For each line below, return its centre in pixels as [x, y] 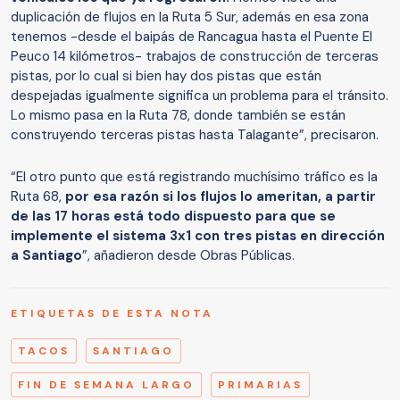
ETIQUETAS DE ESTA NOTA [112, 314]
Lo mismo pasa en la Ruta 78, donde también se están [178, 116]
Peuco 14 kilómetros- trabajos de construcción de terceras [195, 57]
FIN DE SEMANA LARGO [106, 385]
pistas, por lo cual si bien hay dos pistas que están [166, 76]
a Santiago [46, 256]
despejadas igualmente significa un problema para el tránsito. [200, 96]
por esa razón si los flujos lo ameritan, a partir [221, 197]
